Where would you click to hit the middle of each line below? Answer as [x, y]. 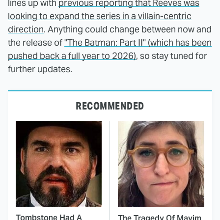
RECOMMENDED [110, 106]
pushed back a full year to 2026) [72, 56]
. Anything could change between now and [128, 29]
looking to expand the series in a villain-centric [100, 16]
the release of [36, 43]
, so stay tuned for [172, 56]
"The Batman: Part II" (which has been [138, 43]
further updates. [40, 69]
